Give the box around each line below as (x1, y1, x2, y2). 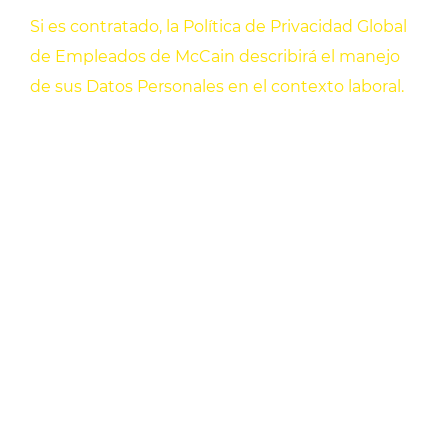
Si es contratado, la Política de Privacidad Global (30, 17, 407, 37)
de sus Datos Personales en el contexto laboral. (30, 77, 404, 97)
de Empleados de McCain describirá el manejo (30, 47, 400, 67)
